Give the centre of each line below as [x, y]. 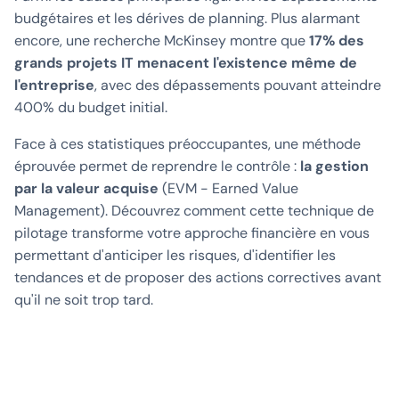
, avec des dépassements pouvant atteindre [238, 85]
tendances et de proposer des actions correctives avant [198, 278]
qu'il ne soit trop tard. [84, 300]
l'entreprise [54, 85]
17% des [337, 41]
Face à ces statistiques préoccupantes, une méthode [187, 144]
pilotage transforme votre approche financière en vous [192, 233]
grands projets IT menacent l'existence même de [186, 63]
